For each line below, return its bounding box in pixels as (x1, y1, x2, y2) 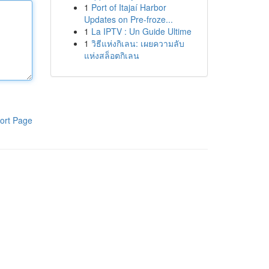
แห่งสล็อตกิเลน (83, 49, 139, 61)
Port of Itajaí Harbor (91, 1, 166, 13)
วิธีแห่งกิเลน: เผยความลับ (91, 37, 184, 49)
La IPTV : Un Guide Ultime (91, 25, 192, 37)
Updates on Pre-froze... (83, 13, 173, 25)
